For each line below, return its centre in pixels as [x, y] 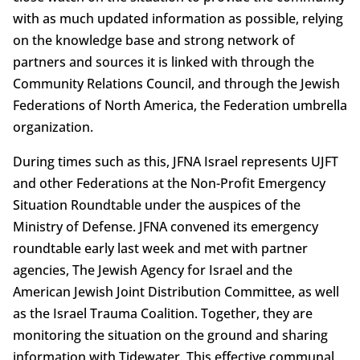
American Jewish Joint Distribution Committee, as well [176, 291]
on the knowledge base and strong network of [153, 40]
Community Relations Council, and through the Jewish [176, 83]
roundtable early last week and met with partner [160, 248]
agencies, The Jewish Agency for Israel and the [152, 270]
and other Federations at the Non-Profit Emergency [169, 183]
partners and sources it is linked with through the [163, 61]
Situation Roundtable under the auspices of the [156, 205]
